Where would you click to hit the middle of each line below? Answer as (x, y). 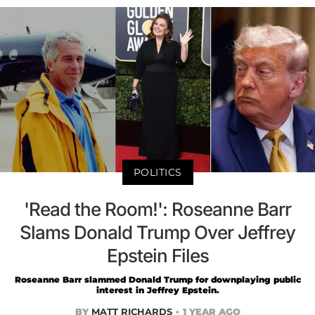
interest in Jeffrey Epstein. (157, 290)
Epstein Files (157, 255)
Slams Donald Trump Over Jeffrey (157, 232)
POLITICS (157, 172)
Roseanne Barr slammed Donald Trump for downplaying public (157, 279)
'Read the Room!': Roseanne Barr (157, 209)
